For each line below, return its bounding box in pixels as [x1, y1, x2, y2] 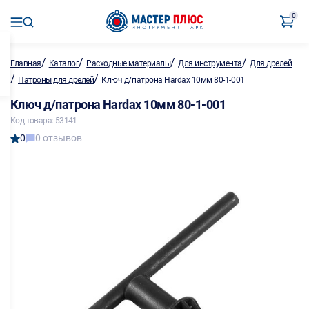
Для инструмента [178, 59, 242, 68]
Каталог [48, 59, 79, 68]
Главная [10, 59, 41, 68]
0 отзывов [35, 132, 82, 143]
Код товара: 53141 [10, 116, 77, 126]
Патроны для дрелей [18, 75, 94, 85]
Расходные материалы [86, 59, 171, 68]
